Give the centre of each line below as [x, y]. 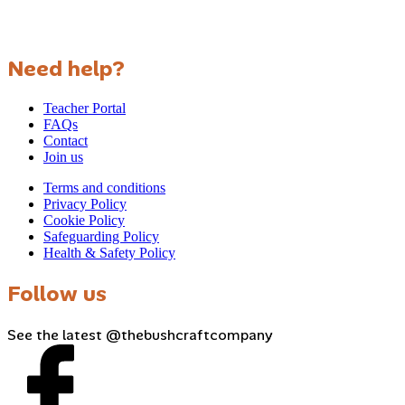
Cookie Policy [84, 220]
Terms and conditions [104, 187]
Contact [66, 140]
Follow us [57, 293]
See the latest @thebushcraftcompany [140, 334]
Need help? [66, 68]
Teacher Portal [85, 108]
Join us [63, 156]
